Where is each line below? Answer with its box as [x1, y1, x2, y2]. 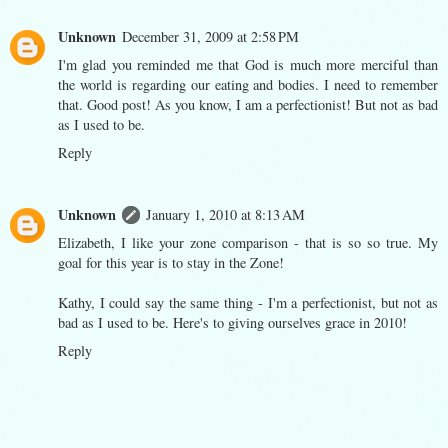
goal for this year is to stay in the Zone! [58, 252, 284, 272]
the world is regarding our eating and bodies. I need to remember [58, 74, 438, 94]
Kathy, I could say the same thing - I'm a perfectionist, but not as [58, 292, 438, 312]
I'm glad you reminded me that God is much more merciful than [58, 54, 438, 74]
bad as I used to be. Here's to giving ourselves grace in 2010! [58, 312, 407, 332]
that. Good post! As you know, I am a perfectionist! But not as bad [58, 94, 438, 114]
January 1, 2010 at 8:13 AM [146, 204, 305, 224]
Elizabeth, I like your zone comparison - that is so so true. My [58, 232, 438, 252]
